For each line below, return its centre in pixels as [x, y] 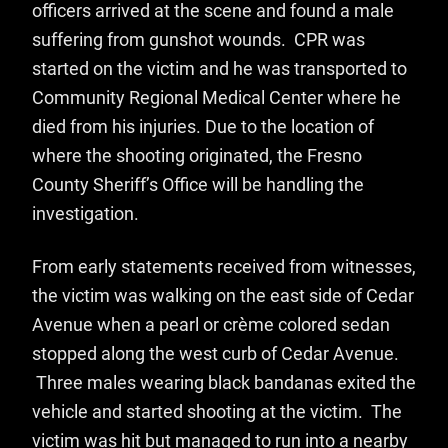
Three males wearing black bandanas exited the [224, 383]
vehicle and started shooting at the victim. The [217, 412]
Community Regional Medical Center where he [216, 98]
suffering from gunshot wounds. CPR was [198, 40]
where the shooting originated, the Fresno [197, 156]
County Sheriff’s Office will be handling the [198, 185]
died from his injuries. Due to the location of [203, 127]
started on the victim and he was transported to [219, 69]
